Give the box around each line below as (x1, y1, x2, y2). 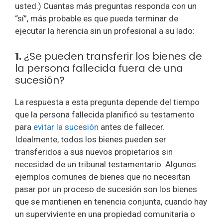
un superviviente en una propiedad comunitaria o (15, 209, 195, 219)
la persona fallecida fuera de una (15, 61, 183, 75)
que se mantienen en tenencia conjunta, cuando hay (15, 196, 207, 207)
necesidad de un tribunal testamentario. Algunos (15, 159, 196, 169)
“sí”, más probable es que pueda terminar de (15, 13, 178, 23)
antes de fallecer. (99, 121, 165, 132)
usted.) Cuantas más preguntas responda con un (15, 1, 197, 11)
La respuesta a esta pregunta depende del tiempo (15, 97, 200, 107)
